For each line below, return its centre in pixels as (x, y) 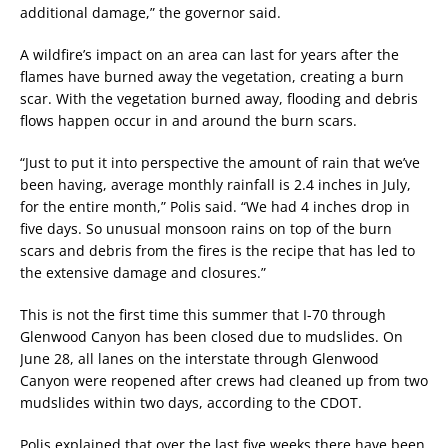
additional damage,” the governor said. (150, 12)
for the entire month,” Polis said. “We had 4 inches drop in (215, 206)
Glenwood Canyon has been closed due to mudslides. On (211, 336)
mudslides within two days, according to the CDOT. (191, 402)
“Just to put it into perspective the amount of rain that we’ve (220, 162)
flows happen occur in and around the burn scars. (188, 120)
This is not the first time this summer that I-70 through (203, 314)
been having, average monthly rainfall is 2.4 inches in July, (215, 184)
